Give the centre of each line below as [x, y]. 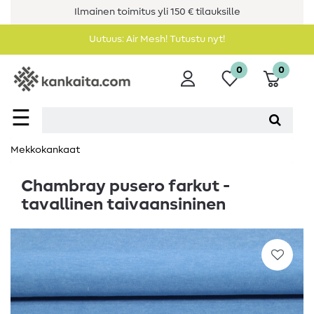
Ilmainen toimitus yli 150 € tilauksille [157, 12]
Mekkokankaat [45, 150]
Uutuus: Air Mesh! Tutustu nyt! [157, 39]
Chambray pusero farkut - [125, 187]
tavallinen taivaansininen [123, 205]
